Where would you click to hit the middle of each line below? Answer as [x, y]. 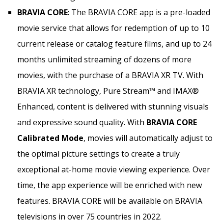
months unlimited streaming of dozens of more [104, 59]
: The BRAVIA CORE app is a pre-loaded [139, 12]
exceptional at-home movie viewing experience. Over [114, 169]
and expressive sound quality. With [82, 122]
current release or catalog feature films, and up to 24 [114, 43]
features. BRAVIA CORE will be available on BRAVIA [110, 201]
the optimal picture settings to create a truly [98, 153]
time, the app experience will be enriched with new [110, 185]
